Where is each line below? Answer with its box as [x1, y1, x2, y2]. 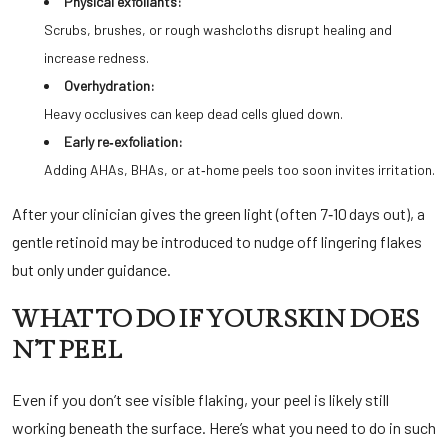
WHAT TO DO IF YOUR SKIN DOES [12, 304, 419, 334]
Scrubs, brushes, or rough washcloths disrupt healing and [44, 21, 392, 38]
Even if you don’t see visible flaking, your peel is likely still [12, 390, 389, 409]
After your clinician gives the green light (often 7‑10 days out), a [12, 204, 425, 223]
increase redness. [44, 49, 149, 66]
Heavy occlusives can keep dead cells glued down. [44, 105, 343, 122]
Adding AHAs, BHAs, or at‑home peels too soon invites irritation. [44, 161, 435, 178]
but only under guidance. [12, 260, 171, 279]
